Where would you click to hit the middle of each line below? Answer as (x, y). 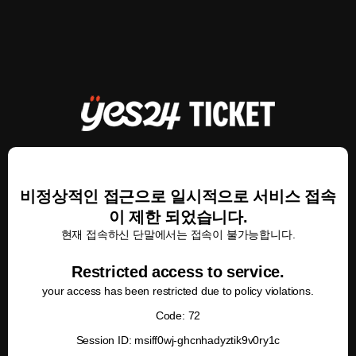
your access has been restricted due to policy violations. (178, 291)
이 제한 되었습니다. (178, 217)
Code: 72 (178, 315)
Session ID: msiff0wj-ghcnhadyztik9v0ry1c (178, 340)
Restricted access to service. (178, 272)
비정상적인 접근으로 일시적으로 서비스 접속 (178, 196)
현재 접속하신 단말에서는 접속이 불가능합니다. (178, 234)
